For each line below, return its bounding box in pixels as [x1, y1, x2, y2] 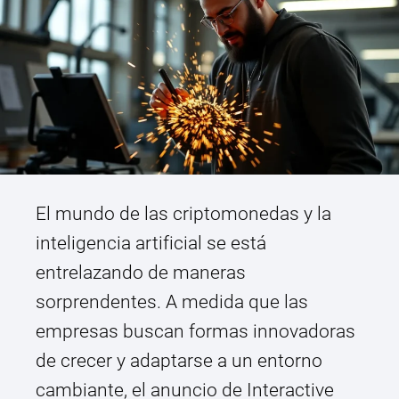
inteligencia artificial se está [36, 232, 266, 255]
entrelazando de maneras [36, 262, 246, 284]
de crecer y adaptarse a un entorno [36, 350, 322, 372]
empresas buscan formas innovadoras [36, 321, 355, 343]
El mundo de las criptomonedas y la [36, 203, 331, 225]
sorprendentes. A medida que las [36, 291, 308, 313]
